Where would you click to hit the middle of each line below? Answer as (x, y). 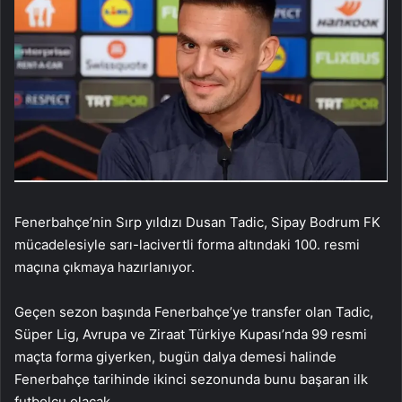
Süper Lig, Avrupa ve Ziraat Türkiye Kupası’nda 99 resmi (191, 335)
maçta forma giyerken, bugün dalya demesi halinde (175, 357)
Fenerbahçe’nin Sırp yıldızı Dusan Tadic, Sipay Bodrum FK (197, 223)
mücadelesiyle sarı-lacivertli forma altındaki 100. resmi (187, 245)
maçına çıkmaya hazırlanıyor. (105, 267)
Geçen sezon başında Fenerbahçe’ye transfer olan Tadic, (194, 312)
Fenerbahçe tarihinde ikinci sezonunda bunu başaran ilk (191, 380)
